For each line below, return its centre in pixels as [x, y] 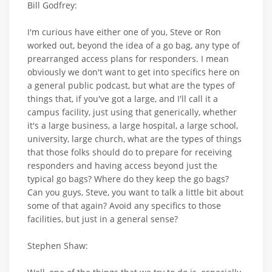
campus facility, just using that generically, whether [132, 112]
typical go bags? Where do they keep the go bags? [128, 178]
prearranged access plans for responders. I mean [128, 58]
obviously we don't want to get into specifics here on [134, 72]
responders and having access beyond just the [122, 165]
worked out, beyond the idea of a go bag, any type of [134, 45]
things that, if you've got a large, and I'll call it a [123, 98]
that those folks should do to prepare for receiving [130, 152]
